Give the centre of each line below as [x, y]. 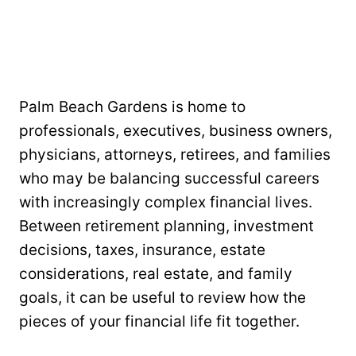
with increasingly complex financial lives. [166, 202]
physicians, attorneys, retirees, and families [175, 154]
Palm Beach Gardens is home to [132, 106]
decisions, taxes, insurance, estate [142, 250]
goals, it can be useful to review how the [163, 297]
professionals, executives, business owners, [176, 130]
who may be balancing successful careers [169, 178]
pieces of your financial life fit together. [159, 321]
